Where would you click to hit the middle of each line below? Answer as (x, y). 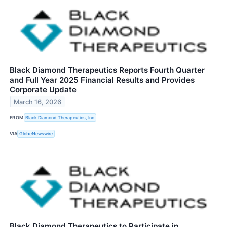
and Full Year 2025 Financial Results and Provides (102, 80)
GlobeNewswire (36, 134)
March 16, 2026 (38, 102)
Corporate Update (43, 89)
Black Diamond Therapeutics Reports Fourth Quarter (107, 70)
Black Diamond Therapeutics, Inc (60, 118)
